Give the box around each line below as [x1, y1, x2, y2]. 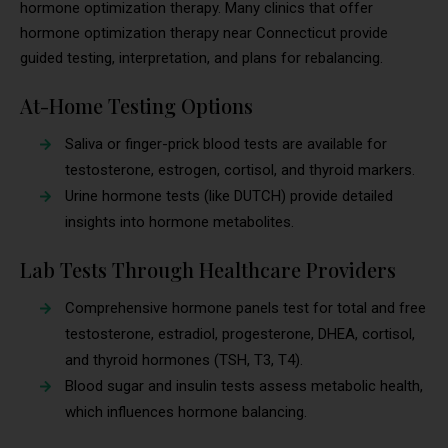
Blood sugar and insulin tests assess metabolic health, [65, 377, 423, 396]
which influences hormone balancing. [65, 403, 307, 422]
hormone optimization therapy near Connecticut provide [20, 24, 388, 43]
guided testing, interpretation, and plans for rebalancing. [20, 49, 383, 68]
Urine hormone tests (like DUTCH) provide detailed [65, 187, 393, 206]
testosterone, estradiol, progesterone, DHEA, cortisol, [65, 325, 415, 344]
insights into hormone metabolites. [65, 213, 294, 232]
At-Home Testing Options [20, 92, 253, 120]
